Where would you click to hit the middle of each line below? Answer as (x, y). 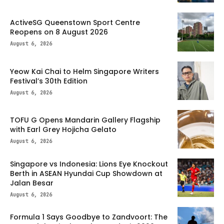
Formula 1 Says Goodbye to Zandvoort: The (89, 217)
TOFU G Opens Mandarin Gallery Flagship (85, 120)
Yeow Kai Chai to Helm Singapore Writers (84, 71)
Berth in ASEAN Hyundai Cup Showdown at (86, 173)
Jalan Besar (32, 183)
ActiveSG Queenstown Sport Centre (75, 23)
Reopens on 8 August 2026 (59, 32)
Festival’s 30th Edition (49, 81)
